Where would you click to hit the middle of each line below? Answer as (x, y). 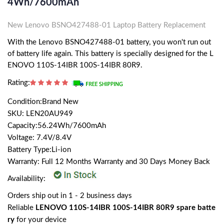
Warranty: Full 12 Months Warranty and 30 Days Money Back (109, 161)
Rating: (19, 82)
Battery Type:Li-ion (39, 149)
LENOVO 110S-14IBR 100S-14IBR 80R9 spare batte (125, 207)
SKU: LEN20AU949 (40, 113)
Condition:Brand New (43, 101)
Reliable (21, 207)
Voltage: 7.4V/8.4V (39, 137)
